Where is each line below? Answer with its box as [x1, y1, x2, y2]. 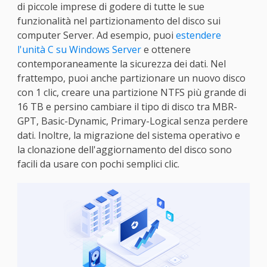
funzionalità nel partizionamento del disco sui [17, 14, 221, 27]
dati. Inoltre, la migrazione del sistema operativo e [17, 129, 240, 142]
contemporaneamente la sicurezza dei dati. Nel [17, 57, 226, 70]
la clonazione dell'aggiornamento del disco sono [17, 143, 232, 156]
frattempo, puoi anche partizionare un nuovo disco [17, 72, 246, 85]
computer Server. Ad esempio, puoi [17, 29, 176, 42]
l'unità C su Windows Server [17, 43, 141, 56]
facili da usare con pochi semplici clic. [17, 157, 179, 170]
